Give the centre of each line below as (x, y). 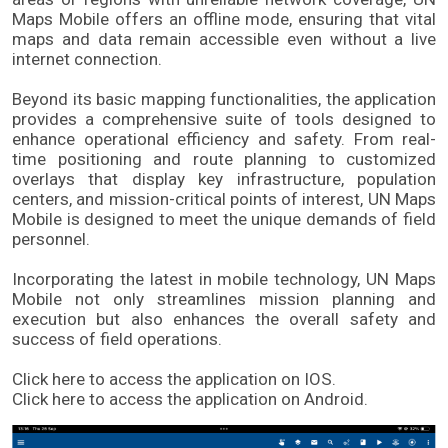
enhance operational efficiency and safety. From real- (224, 139)
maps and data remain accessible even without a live (224, 39)
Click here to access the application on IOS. (174, 379)
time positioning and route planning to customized (224, 159)
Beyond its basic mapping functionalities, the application (224, 99)
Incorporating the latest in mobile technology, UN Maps (224, 279)
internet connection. (87, 59)
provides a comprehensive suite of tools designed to (224, 119)
